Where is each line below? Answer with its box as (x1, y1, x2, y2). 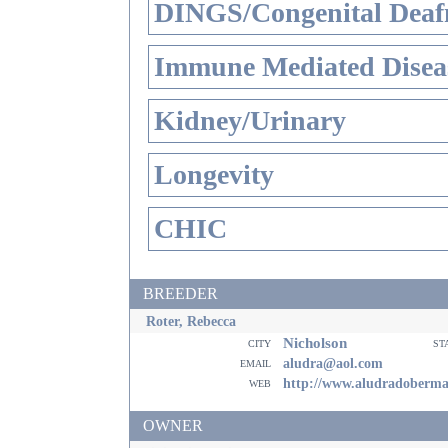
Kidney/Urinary (154, 105, 346, 136)
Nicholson (279, 334, 347, 351)
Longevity (154, 159, 274, 190)
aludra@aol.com (283, 355, 383, 371)
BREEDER (143, 285, 218, 302)
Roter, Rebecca (146, 313, 236, 329)
